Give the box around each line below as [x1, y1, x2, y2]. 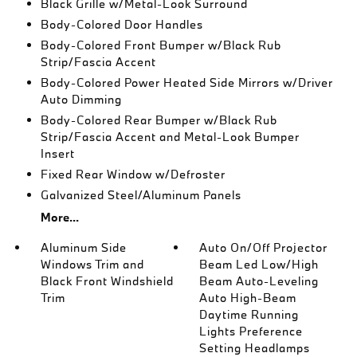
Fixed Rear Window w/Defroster [40, 167, 226, 182]
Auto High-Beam [199, 290, 297, 305]
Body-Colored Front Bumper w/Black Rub [40, 37, 281, 53]
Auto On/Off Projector [199, 240, 328, 255]
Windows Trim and [40, 257, 144, 272]
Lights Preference [199, 324, 304, 339]
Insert [40, 146, 75, 161]
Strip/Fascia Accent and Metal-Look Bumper [40, 129, 300, 144]
